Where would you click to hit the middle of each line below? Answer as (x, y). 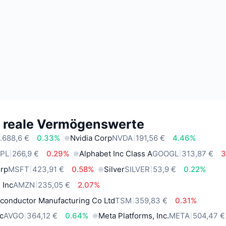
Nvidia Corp (91, 138)
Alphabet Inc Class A (116, 153)
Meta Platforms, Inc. (134, 216)
